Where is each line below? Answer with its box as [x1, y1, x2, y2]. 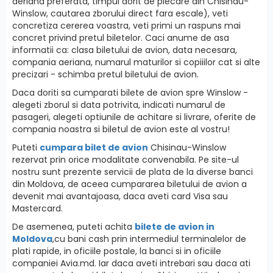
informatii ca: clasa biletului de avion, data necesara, [12, 43, 237, 56]
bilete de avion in [135, 220, 214, 233]
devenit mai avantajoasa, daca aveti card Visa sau [12, 190, 228, 202]
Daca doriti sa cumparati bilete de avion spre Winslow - [12, 86, 248, 99]
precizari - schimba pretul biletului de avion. [12, 68, 199, 80]
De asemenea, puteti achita [12, 220, 135, 233]
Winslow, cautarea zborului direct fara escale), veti [12, 7, 228, 19]
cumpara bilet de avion [40, 141, 148, 154]
